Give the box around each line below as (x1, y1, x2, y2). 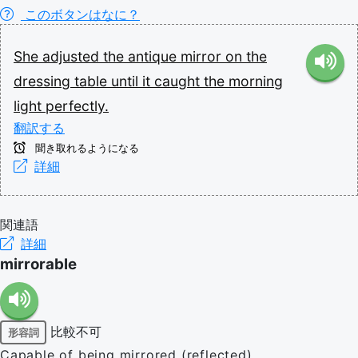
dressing (14, 73, 74, 89)
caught (154, 73, 204, 89)
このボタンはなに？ (21, 6, 140, 22)
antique (128, 48, 181, 65)
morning (229, 73, 283, 89)
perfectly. (46, 97, 109, 114)
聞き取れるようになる (32, 142, 139, 154)
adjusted (42, 48, 103, 65)
